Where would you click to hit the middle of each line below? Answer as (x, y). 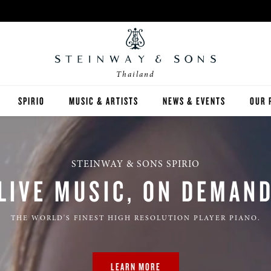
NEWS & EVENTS (194, 101)
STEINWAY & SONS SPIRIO (135, 164)
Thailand (135, 74)
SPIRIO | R (38, 131)
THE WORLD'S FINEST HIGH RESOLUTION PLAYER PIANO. (135, 218)
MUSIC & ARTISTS (104, 101)
